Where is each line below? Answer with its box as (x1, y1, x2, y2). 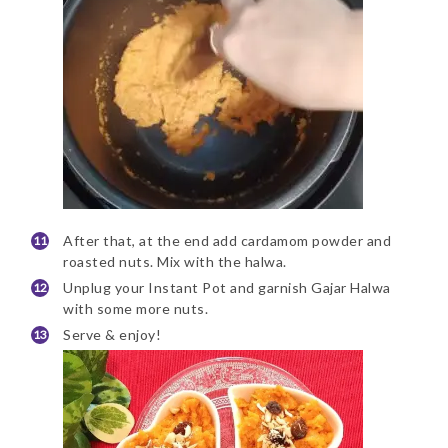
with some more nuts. (63, 300, 208, 318)
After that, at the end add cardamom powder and (63, 232, 391, 250)
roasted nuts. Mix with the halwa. (63, 253, 287, 271)
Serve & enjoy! (63, 326, 161, 344)
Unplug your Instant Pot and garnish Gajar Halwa (63, 279, 391, 297)
